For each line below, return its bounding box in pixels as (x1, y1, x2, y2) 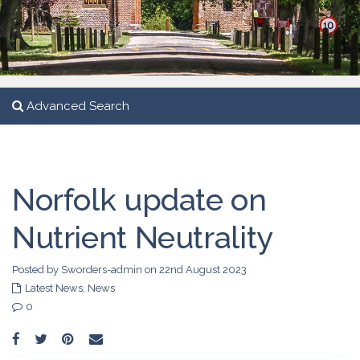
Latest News (25, 282, 83, 294)
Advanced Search (23, 99, 129, 113)
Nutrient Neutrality (12, 219, 273, 256)
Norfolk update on (12, 182, 267, 218)
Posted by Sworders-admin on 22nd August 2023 (12, 264, 247, 276)
